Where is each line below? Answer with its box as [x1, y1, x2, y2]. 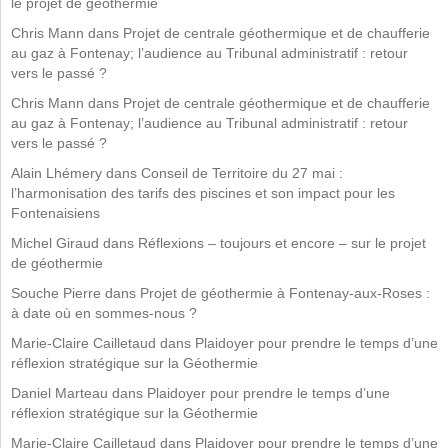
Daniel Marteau [11, 385, 108, 401]
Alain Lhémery [11, 165, 102, 181]
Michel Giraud [11, 235, 99, 251]
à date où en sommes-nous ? [11, 305, 197, 321]
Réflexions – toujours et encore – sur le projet [138, 235, 426, 251]
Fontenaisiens [11, 205, 100, 221]
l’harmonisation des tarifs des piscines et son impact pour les [11, 185, 395, 201]
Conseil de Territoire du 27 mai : [141, 165, 343, 181]
